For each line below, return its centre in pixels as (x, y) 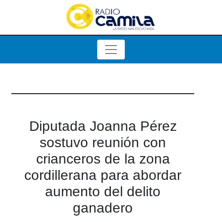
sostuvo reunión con (103, 142)
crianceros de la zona (103, 159)
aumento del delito (103, 192)
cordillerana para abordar (103, 175)
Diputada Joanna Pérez (103, 126)
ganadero (103, 208)
